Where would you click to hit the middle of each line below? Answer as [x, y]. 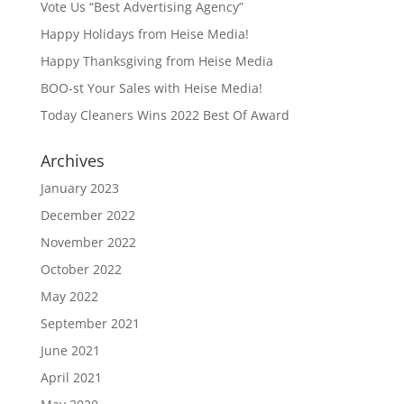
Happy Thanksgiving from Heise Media [156, 61]
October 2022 [81, 269]
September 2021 [90, 323]
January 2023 [79, 188]
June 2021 [70, 350]
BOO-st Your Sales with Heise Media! [151, 88]
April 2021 [71, 377]
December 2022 [87, 215]
